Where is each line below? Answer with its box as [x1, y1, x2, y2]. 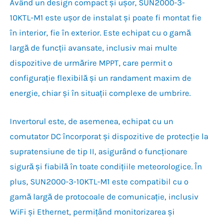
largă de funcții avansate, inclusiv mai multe [10, 42, 177, 53]
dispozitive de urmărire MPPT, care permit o [10, 57, 172, 68]
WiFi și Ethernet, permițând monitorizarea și [10, 206, 175, 217]
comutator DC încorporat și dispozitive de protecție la [10, 131, 208, 141]
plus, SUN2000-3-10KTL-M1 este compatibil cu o [10, 176, 188, 186]
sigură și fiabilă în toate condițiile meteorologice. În [10, 161, 202, 171]
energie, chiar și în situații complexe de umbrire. [10, 88, 191, 98]
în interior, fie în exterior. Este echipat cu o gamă [10, 27, 191, 37]
